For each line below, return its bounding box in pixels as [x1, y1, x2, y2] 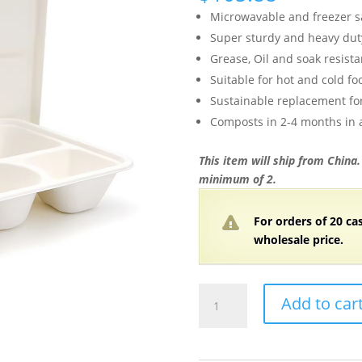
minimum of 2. [198, 170, 276, 187]
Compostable [197, 321, 269, 337]
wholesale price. [253, 231, 343, 247]
